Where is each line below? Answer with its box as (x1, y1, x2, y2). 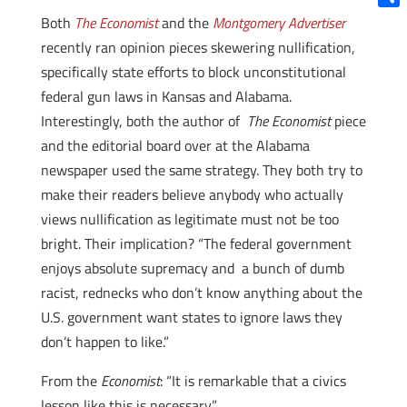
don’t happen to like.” (40, 331, 169, 352)
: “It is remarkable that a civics (159, 370, 346, 392)
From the (40, 370, 101, 392)
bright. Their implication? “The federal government (40, 233, 352, 254)
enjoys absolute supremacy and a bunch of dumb (40, 257, 344, 279)
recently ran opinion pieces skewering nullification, (40, 36, 355, 58)
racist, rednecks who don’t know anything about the (40, 282, 362, 303)
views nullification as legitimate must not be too (40, 208, 339, 230)
